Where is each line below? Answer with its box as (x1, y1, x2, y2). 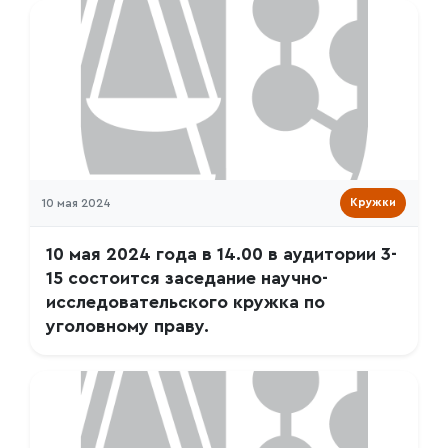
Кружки (350, 197, 396, 208)
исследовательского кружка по (46, 294, 325, 311)
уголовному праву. (46, 318, 209, 335)
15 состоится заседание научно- (46, 270, 328, 287)
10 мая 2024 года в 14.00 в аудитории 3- (46, 246, 397, 263)
